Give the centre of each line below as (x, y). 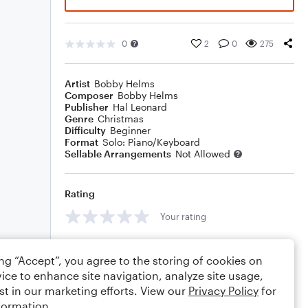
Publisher (87, 107)
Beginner (130, 130)
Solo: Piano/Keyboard (151, 142)
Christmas (121, 119)
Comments (90, 247)
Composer (89, 95)
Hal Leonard (140, 107)
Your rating (183, 216)
